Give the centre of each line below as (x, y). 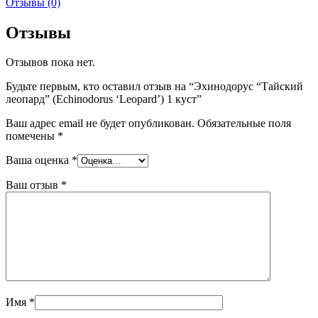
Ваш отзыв (33, 185)
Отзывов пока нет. (50, 62)
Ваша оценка (39, 160)
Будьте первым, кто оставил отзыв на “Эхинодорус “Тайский (154, 87)
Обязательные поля (244, 124)
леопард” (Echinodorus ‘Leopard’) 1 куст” (104, 99)
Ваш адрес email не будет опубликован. (100, 124)
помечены (32, 136)
